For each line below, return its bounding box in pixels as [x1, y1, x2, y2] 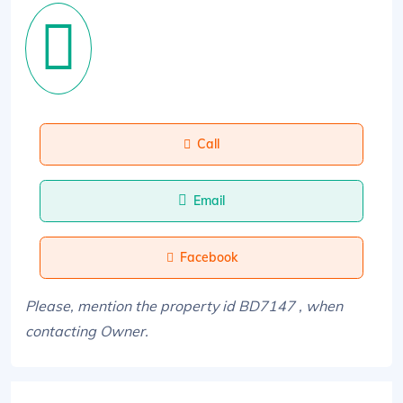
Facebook [179, 249, 237, 266]
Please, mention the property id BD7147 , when [25, 297, 343, 316]
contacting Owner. [25, 322, 148, 341]
